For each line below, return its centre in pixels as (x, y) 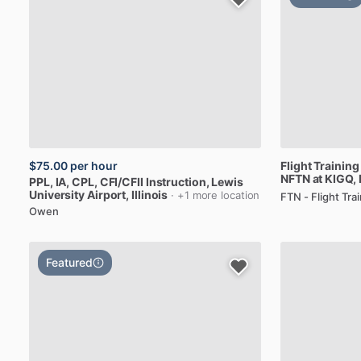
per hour (94, 166)
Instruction (176, 182)
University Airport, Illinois (99, 195)
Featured (69, 262)
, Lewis (224, 182)
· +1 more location (216, 195)
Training (336, 166)
